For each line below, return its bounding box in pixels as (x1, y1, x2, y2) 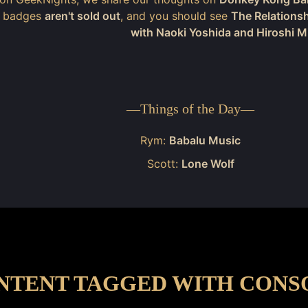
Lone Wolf (181, 157, 234, 170)
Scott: (146, 157, 181, 170)
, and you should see (120, 9, 232, 23)
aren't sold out (45, 9, 121, 23)
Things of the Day (140, 101, 241, 116)
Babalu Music (169, 133, 241, 147)
